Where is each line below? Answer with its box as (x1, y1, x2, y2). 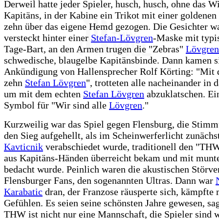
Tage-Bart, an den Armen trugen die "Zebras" (4, 44, 186, 55)
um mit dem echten (4, 88, 83, 100)
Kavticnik (4, 141, 43, 153)
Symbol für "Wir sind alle (4, 100, 109, 111)
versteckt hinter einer (4, 32, 91, 44)
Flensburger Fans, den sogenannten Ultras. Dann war (4, 175, 216, 186)
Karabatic (4, 186, 43, 197)
